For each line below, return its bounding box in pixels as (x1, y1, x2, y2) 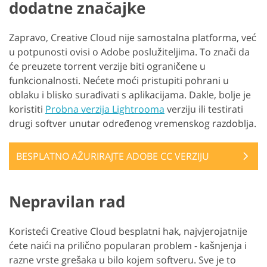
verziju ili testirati (164, 103, 243, 116)
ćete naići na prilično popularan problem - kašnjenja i (9, 239, 247, 253)
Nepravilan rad (9, 191, 125, 213)
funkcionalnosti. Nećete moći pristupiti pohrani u (9, 74, 229, 88)
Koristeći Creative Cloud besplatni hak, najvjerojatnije (9, 225, 247, 238)
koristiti (9, 103, 45, 116)
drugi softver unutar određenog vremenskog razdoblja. (9, 117, 256, 131)
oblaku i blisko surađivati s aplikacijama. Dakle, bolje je (9, 88, 251, 102)
